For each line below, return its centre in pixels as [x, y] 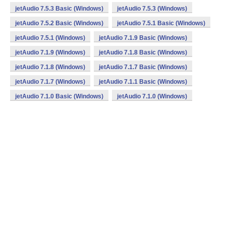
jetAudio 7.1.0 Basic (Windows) [59, 96]
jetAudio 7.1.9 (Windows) [50, 52]
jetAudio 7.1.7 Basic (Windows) [143, 67]
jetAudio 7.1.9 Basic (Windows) [143, 38]
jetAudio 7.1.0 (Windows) [152, 96]
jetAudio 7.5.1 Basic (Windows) [161, 23]
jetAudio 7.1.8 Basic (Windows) [143, 52]
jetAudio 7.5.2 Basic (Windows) [59, 23]
